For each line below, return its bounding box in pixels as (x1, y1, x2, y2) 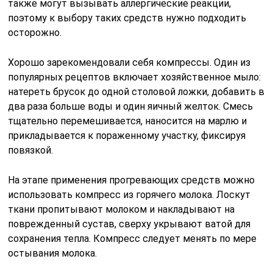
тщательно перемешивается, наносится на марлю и (8, 115, 247, 127)
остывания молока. (8, 247, 97, 260)
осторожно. (8, 27, 62, 39)
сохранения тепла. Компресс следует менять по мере (8, 233, 257, 245)
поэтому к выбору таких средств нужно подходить (8, 12, 247, 24)
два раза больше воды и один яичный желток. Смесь (8, 101, 253, 113)
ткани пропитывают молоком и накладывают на (8, 204, 235, 216)
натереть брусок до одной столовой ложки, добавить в (8, 86, 265, 98)
